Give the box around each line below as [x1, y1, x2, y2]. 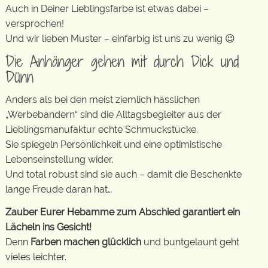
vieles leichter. [5, 251, 66, 263]
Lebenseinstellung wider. [5, 154, 114, 165]
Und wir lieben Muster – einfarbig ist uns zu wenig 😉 [5, 33, 235, 44]
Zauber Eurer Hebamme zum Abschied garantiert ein [5, 206, 240, 218]
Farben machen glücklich [31, 236, 141, 248]
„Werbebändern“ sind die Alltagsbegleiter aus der [5, 109, 221, 120]
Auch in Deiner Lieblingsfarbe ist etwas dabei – [5, 3, 209, 14]
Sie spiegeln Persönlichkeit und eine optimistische [5, 139, 224, 150]
